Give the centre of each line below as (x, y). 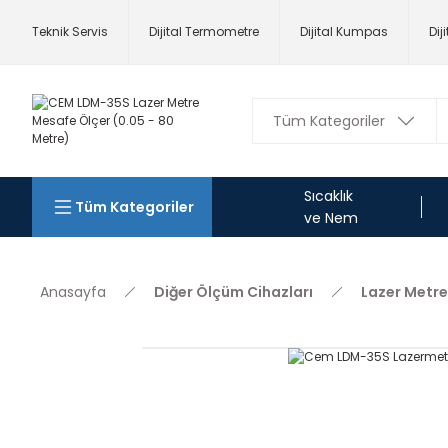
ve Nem (331, 218)
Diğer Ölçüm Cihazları (233, 292)
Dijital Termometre (204, 31)
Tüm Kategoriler (134, 207)
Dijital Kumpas (344, 31)
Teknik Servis (70, 31)
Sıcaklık (328, 196)
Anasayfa (73, 292)
